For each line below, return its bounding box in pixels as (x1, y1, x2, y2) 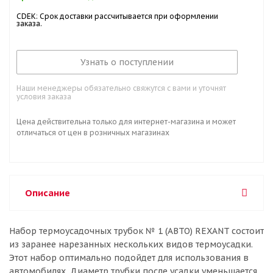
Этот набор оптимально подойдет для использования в (9, 252, 249, 263)
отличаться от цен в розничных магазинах (16, 128, 169, 137)
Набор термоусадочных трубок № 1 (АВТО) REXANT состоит (9, 225, 264, 236)
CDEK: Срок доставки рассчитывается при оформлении (16, 12, 218, 21)
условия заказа (16, 92, 71, 101)
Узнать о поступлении (80, 57, 174, 68)
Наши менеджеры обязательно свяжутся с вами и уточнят (16, 83, 226, 93)
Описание (25, 187, 70, 199)
